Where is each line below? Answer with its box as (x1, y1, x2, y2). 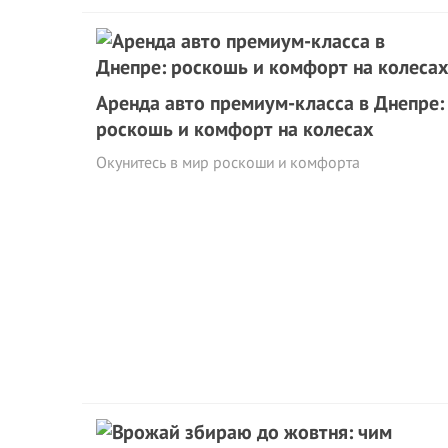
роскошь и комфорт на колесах (96, 116, 373, 142)
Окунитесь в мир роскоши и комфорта (96, 152, 360, 172)
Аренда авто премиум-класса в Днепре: (96, 90, 444, 116)
